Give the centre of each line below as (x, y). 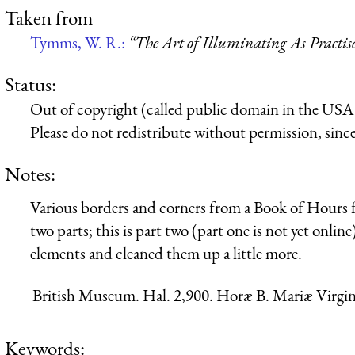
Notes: (30, 174)
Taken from (49, 17)
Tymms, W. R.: (79, 42)
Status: (31, 84)
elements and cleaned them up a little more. (166, 253)
